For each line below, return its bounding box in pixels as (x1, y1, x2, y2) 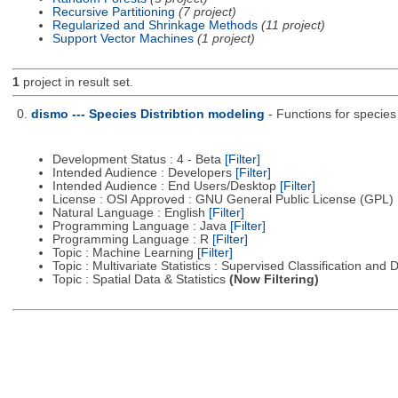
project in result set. (19, 76, 133, 90)
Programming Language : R (52, 233, 212, 247)
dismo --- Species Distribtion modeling (30, 107, 265, 121)
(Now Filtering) (228, 273, 319, 287)
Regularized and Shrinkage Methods (52, 18, 258, 32)
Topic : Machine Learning (52, 246, 197, 260)
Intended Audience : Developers (52, 166, 235, 180)
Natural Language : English (52, 206, 209, 220)
